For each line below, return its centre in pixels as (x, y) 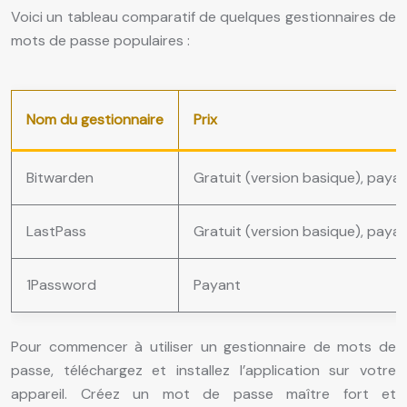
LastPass (56, 232)
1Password (61, 285)
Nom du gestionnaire (95, 120)
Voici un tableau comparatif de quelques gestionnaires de (203, 17)
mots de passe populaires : (100, 41)
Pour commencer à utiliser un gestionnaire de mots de (203, 347)
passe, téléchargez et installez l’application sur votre (203, 371)
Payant (217, 285)
